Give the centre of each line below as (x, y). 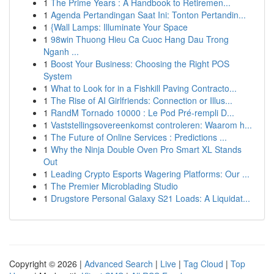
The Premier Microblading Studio (114, 186)
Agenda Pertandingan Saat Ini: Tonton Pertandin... (148, 15)
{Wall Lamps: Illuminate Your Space (119, 27)
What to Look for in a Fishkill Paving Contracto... (144, 88)
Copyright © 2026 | (47, 264)
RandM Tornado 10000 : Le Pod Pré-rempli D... (143, 113)
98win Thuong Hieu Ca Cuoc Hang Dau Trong (140, 39)
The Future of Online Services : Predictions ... (139, 137)
